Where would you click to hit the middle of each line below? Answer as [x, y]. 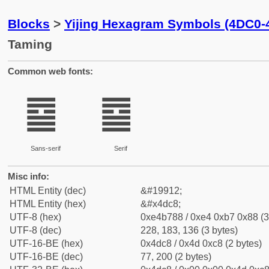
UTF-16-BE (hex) [46, 243]
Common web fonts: [50, 71]
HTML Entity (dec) [48, 191]
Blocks [29, 24]
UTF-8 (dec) [35, 230]
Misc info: [29, 176]
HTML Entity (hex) [48, 204]
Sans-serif [45, 148]
